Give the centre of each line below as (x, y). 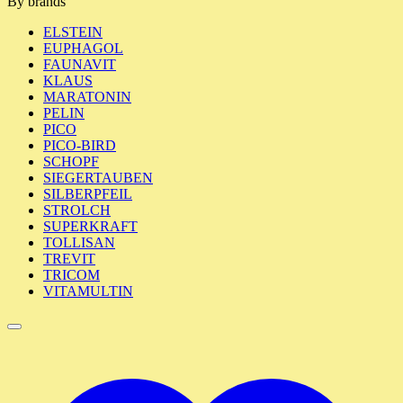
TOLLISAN (79, 242)
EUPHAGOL (83, 48)
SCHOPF (71, 161)
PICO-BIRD (80, 145)
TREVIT (69, 259)
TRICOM (72, 275)
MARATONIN (87, 97)
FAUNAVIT (80, 64)
